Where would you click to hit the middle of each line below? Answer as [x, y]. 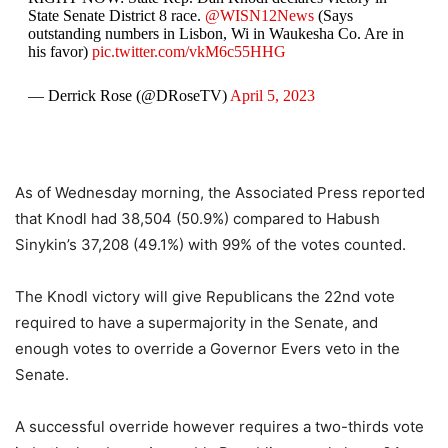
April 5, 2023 [272, 95]
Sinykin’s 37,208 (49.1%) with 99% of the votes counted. [210, 244]
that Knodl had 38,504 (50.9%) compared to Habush [197, 218]
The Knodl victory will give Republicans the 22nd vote [205, 296]
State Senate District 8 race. [116, 15]
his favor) [59, 51]
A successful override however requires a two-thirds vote [219, 426]
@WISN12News [259, 15]
